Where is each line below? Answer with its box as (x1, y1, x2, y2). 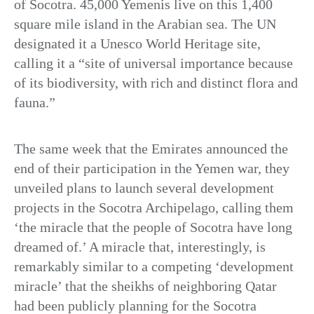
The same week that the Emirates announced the (14, 140, 288, 156)
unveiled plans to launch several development (14, 179, 274, 196)
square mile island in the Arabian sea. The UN (14, 16, 276, 32)
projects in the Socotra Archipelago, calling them (14, 199, 294, 215)
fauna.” (14, 95, 55, 111)
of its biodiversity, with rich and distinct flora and (14, 75, 298, 91)
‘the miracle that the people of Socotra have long (14, 219, 292, 235)
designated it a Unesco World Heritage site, (14, 36, 261, 52)
